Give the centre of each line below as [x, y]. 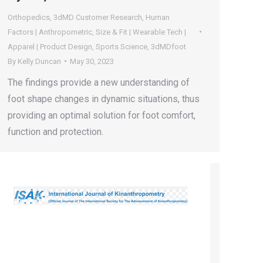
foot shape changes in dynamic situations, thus [104, 99]
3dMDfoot [168, 46]
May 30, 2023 [92, 61]
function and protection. [55, 131]
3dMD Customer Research [98, 17]
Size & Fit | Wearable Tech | [141, 32]
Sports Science [122, 46]
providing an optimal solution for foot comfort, [102, 115]
